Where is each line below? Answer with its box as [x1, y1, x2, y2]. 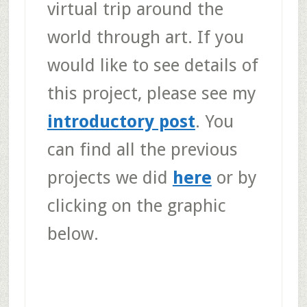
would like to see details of [47, 55, 258, 76]
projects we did [47, 167, 173, 188]
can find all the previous [47, 139, 238, 160]
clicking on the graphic [47, 195, 226, 217]
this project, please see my [47, 83, 256, 104]
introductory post [47, 111, 195, 132]
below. [47, 223, 99, 245]
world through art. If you [47, 27, 244, 48]
